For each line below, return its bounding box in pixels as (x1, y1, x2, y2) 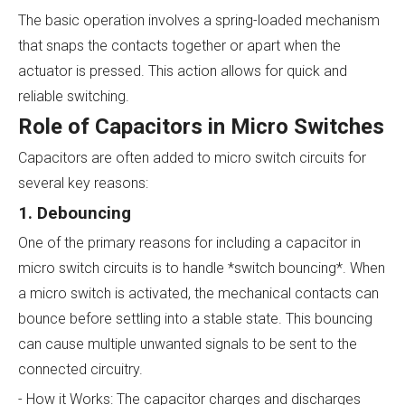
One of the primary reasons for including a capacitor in (18, 233, 361, 251)
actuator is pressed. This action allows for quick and (18, 61, 347, 80)
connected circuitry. (18, 360, 143, 378)
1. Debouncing (18, 202, 131, 223)
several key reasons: (18, 174, 148, 192)
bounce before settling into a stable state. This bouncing (18, 309, 372, 327)
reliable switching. (18, 87, 129, 105)
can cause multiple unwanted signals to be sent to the (18, 334, 357, 353)
